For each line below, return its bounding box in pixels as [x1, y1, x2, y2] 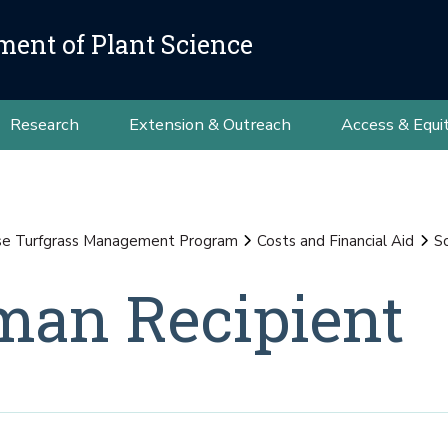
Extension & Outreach [128, 113, 291, 136]
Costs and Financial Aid [257, 231, 414, 251]
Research [9, 113, 79, 136]
